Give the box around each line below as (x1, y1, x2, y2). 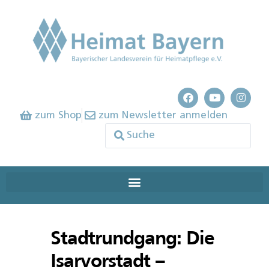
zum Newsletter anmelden (98, 110, 228, 121)
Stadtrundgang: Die (50, 229, 214, 249)
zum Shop (34, 110, 82, 121)
